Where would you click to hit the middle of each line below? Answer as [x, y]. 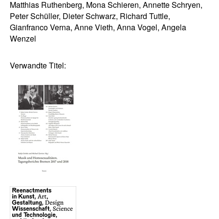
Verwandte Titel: [38, 65]
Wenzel [24, 38]
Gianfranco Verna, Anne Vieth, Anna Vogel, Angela [98, 27]
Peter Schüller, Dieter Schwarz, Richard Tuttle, [90, 16]
